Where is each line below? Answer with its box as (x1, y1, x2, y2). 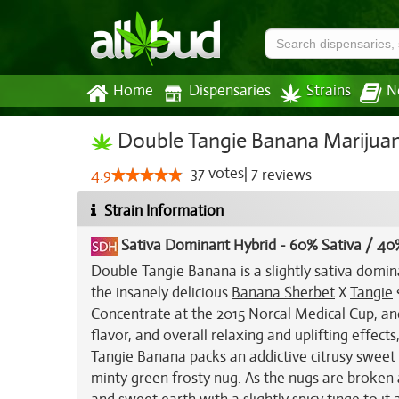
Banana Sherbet (232, 283, 335, 302)
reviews (258, 166, 312, 184)
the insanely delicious (91, 283, 232, 302)
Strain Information (101, 201, 224, 220)
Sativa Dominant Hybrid (118, 236, 280, 256)
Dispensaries (189, 82, 271, 100)
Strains (306, 82, 351, 100)
